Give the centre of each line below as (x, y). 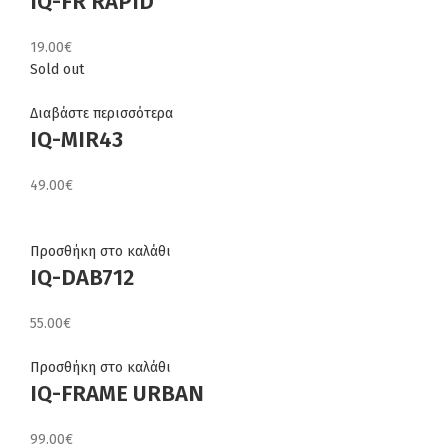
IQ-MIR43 (76, 139)
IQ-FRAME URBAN (117, 393)
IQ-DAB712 (82, 277)
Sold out (57, 69)
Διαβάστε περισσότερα (101, 113)
